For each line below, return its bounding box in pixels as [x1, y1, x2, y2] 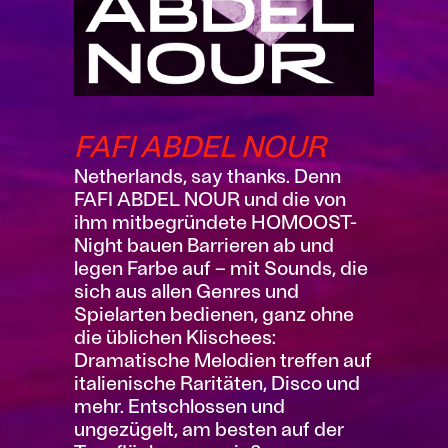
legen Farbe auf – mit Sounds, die [74, 254, 368, 279]
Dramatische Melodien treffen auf [74, 346, 372, 371]
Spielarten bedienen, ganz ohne [74, 300, 354, 325]
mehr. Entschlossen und [74, 392, 285, 417]
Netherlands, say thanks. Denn [74, 162, 341, 187]
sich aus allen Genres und [74, 277, 299, 302]
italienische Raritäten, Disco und [74, 369, 360, 394]
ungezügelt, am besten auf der [74, 415, 344, 440]
